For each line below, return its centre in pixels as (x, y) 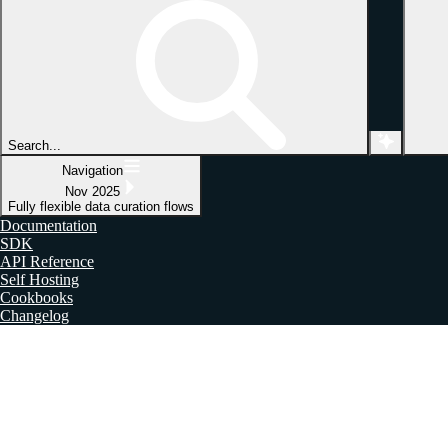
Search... (34, 145)
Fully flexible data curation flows (101, 206)
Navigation (92, 170)
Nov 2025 (92, 191)
